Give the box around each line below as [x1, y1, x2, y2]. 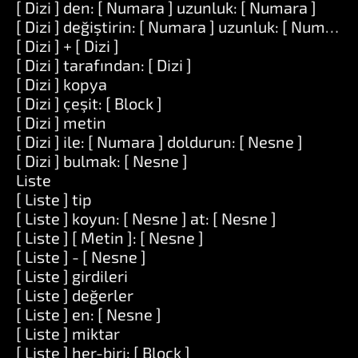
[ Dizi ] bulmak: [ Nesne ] [16, 151, 188, 170]
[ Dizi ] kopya [16, 74, 107, 93]
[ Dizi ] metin [16, 113, 106, 132]
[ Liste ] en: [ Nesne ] [16, 304, 161, 324]
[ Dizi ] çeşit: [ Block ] [16, 93, 162, 113]
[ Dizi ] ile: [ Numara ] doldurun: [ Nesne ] [16, 132, 303, 151]
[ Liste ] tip [16, 189, 92, 209]
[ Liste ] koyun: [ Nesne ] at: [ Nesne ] [16, 209, 276, 228]
